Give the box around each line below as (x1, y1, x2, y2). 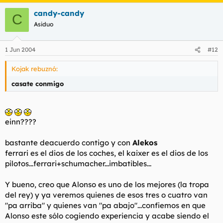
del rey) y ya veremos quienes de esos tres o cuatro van (5, 190, 208, 200)
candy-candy (34, 8, 84, 18)
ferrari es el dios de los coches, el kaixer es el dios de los (5, 148, 208, 158)
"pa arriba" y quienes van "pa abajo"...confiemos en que (5, 200, 206, 210)
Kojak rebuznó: (11, 65, 58, 73)
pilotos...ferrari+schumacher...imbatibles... (5, 158, 151, 168)
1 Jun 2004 (5, 46, 35, 53)
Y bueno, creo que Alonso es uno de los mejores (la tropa (5, 179, 209, 189)
